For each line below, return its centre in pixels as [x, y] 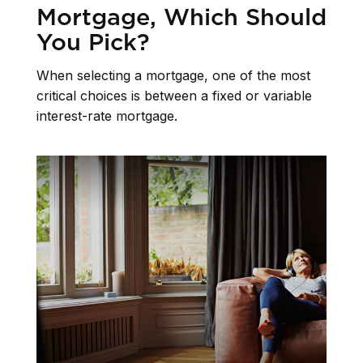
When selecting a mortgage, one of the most [173, 76]
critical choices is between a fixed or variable [174, 96]
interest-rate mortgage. [107, 116]
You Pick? [93, 41]
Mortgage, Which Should [181, 16]
